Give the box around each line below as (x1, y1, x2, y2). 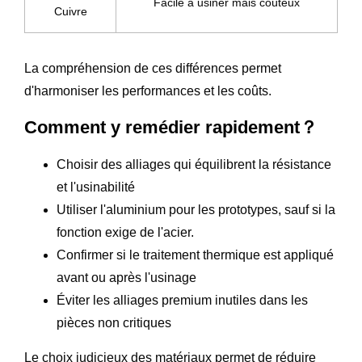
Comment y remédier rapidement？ (24, 116, 318, 137)
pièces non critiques (57, 315, 171, 330)
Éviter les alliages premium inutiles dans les (57, 293, 308, 307)
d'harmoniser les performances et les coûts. (24, 83, 271, 98)
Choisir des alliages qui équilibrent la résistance (57, 157, 331, 171)
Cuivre (53, 4, 87, 18)
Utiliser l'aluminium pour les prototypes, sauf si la (57, 202, 335, 217)
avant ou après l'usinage (57, 270, 196, 284)
